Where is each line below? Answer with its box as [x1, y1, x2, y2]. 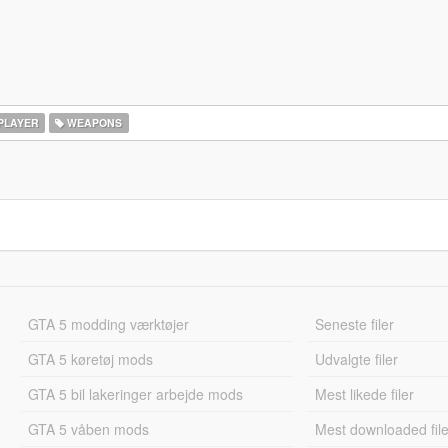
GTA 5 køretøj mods [27, 349, 153, 369]
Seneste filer [315, 314, 395, 334]
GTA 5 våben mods [27, 419, 149, 439]
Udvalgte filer [315, 349, 399, 369]
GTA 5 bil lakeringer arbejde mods [27, 384, 243, 404]
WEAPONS [64, 115, 123, 130]
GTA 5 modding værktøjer [27, 314, 189, 334]
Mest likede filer [315, 384, 415, 404]
